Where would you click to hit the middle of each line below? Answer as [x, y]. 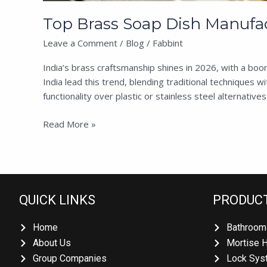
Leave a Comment [76, 43]
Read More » [65, 124]
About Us [47, 243]
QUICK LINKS [53, 200]
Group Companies [65, 258]
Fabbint [163, 43]
